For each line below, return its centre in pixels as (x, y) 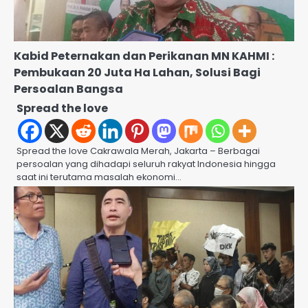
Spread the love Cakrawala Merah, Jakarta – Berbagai (138, 151)
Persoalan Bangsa (68, 89)
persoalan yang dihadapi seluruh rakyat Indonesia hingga (146, 164)
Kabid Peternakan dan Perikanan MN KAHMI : (144, 56)
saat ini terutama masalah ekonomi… (99, 177)
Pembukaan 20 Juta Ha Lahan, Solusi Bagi (137, 72)
